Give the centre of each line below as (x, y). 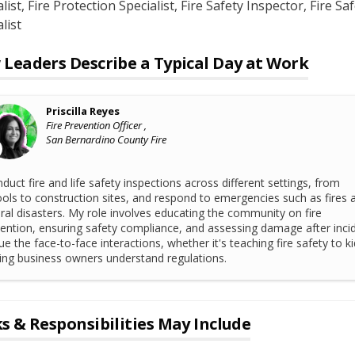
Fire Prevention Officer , (97, 125)
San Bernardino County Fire (107, 139)
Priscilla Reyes (83, 111)
